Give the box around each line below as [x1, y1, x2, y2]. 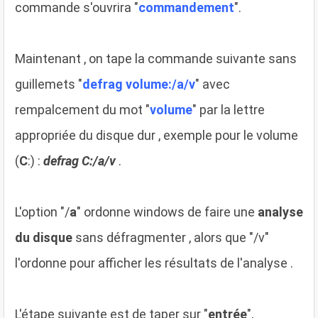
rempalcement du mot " [15, 102, 150, 117]
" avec [195, 76, 230, 92]
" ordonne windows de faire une [77, 204, 258, 219]
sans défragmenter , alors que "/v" [72, 229, 269, 245]
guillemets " [15, 76, 82, 92]
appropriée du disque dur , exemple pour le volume [15, 127, 298, 143]
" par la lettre [192, 102, 265, 117]
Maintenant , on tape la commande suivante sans [15, 50, 297, 66]
